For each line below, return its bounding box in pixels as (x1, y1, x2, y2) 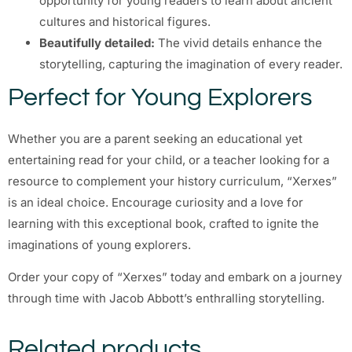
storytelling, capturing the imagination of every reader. (39, 56, 343, 71)
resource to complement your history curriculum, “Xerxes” (8, 173, 337, 189)
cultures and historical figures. (39, 13, 211, 29)
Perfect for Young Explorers (8, 84, 312, 111)
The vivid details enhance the (155, 35, 322, 50)
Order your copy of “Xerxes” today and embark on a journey (8, 269, 342, 285)
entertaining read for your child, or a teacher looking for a (8, 152, 329, 167)
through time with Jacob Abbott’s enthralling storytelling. (8, 291, 324, 306)
